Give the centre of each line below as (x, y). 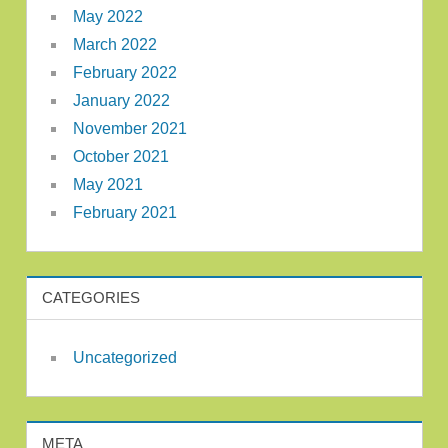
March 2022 (114, 44)
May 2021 (107, 184)
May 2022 (107, 16)
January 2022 (121, 100)
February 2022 (124, 72)
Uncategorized (124, 358)
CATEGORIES (90, 298)
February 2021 (124, 212)
